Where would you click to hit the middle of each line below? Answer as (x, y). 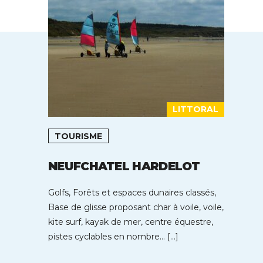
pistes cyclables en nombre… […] (113, 237)
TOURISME (78, 136)
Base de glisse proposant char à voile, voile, (136, 207)
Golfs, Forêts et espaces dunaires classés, (132, 193)
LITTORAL (195, 109)
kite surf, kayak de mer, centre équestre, (131, 222)
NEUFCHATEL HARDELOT (124, 166)
